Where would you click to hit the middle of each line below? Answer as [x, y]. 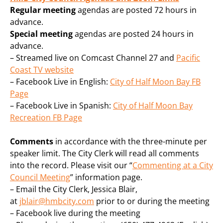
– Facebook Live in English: [60, 82]
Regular [25, 10]
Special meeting [41, 34]
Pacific [188, 58]
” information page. [106, 177]
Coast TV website [42, 70]
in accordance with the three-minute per [131, 142]
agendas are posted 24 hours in [133, 34]
